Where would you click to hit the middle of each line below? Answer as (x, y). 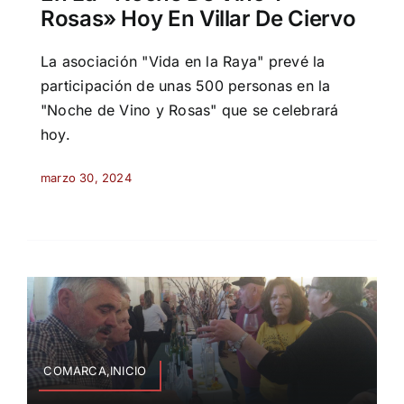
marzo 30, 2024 (86, 178)
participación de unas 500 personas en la (185, 86)
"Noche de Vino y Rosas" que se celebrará (189, 110)
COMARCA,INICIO (95, 370)
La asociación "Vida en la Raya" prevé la (183, 62)
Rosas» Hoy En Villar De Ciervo (198, 19)
